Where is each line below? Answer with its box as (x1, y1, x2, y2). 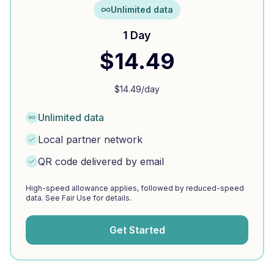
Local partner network (38, 133, 143, 146)
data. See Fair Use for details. (26, 193, 131, 202)
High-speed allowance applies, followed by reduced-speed (26, 183, 244, 193)
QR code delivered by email (38, 155, 164, 168)
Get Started (109, 224, 165, 236)
